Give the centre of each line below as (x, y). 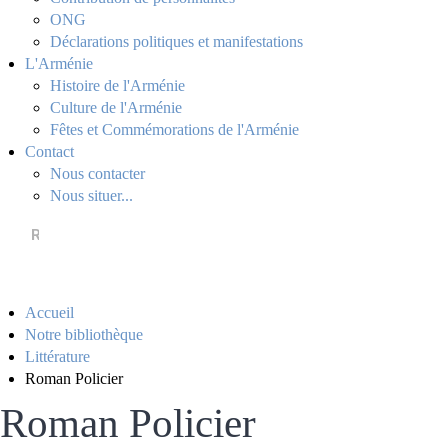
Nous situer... (91, 195)
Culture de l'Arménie (116, 107)
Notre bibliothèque (84, 334)
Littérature (57, 356)
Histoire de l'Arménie (117, 85)
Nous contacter (97, 173)
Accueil (49, 312)
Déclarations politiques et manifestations (176, 41)
